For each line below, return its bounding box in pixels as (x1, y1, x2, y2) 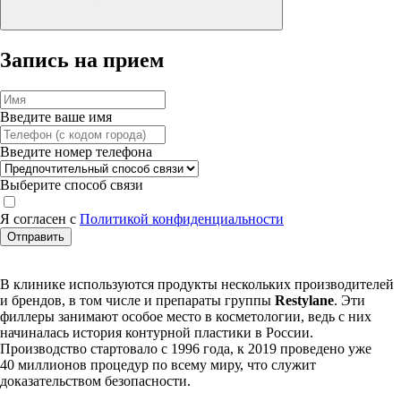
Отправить (7, 229, 64, 243)
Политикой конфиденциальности (80, 210, 284, 226)
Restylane (275, 292, 334, 308)
